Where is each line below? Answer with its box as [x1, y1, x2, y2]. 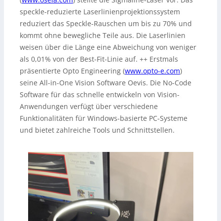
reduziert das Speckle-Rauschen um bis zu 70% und [20, 19, 192, 29]
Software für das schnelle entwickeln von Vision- [20, 90, 180, 100]
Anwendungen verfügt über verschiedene [20, 102, 158, 111]
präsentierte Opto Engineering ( [20, 66, 125, 76]
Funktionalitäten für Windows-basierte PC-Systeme [20, 113, 187, 123]
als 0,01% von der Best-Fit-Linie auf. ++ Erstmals [20, 54, 178, 64]
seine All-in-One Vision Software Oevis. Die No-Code [20, 78, 191, 88]
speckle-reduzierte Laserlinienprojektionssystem [20, 7, 180, 17]
